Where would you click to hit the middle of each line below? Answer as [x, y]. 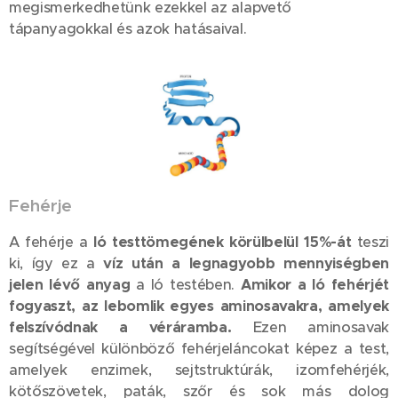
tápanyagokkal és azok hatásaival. [128, 29]
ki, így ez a [56, 264]
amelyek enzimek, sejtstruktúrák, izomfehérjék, [199, 370]
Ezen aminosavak [310, 328]
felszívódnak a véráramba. [120, 328]
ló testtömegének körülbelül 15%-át [225, 243]
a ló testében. [185, 285]
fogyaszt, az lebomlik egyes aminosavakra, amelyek [199, 306]
